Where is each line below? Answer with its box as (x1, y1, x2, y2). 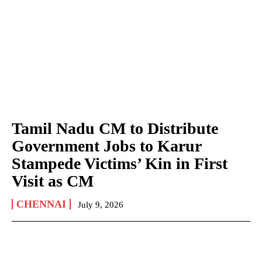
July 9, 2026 (78, 199, 123, 209)
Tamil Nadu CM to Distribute (12, 119, 218, 137)
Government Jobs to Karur (12, 136, 202, 155)
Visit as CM (12, 171, 94, 190)
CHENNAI (16, 198, 66, 210)
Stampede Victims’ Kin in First (12, 154, 227, 173)
